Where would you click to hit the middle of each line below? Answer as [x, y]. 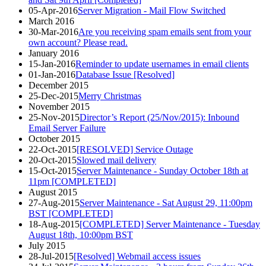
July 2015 [47, 245]
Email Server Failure [67, 128]
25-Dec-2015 [53, 96]
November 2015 [59, 106]
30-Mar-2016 [53, 31]
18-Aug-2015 [54, 224]
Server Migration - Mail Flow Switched [152, 10]
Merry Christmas [110, 96]
